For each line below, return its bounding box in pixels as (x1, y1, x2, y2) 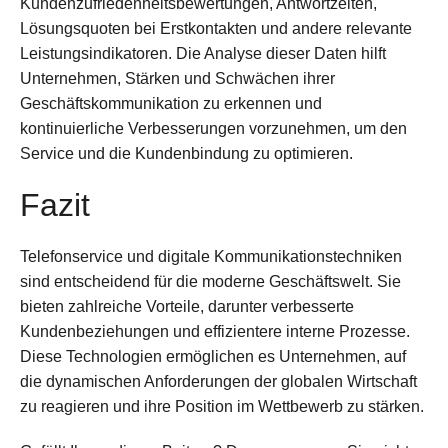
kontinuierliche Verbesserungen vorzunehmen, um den (20, 120, 407, 138)
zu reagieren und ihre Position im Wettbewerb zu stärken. (20, 398, 424, 416)
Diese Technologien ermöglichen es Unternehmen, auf (20, 348, 406, 366)
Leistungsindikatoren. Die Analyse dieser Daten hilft (20, 45, 386, 63)
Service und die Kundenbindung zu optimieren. (20, 145, 353, 163)
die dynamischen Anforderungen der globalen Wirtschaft (20, 373, 417, 391)
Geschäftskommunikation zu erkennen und (20, 95, 322, 113)
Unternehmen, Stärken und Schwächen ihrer (20, 70, 335, 88)
